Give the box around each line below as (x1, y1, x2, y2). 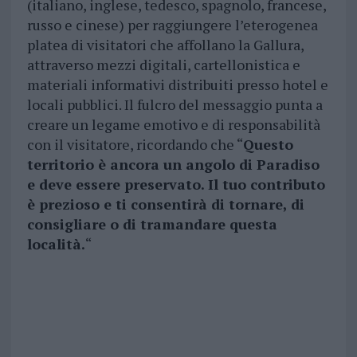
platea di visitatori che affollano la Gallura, (26, 35, 304, 55)
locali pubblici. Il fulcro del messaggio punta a (26, 95, 323, 115)
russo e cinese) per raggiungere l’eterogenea (26, 15, 318, 35)
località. (26, 234, 85, 254)
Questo (242, 135, 293, 155)
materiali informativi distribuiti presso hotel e (26, 75, 328, 95)
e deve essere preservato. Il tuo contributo (26, 175, 325, 194)
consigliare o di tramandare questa (26, 214, 277, 234)
